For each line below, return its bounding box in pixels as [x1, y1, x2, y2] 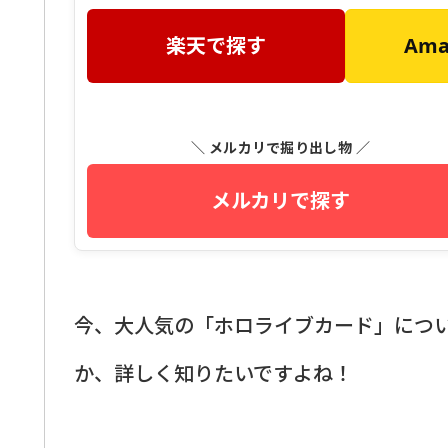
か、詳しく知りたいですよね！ [74, 357, 353, 387]
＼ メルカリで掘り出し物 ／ [190, 137, 371, 157]
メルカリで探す [211, 186, 350, 214]
